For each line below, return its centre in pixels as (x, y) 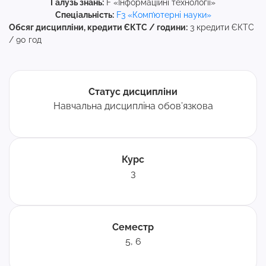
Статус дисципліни (133, 92)
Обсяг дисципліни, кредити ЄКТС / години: (98, 27)
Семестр (133, 227)
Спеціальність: (84, 15)
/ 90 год (25, 40)
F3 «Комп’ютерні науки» (164, 15)
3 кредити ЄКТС (221, 27)
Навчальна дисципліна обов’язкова (133, 106)
